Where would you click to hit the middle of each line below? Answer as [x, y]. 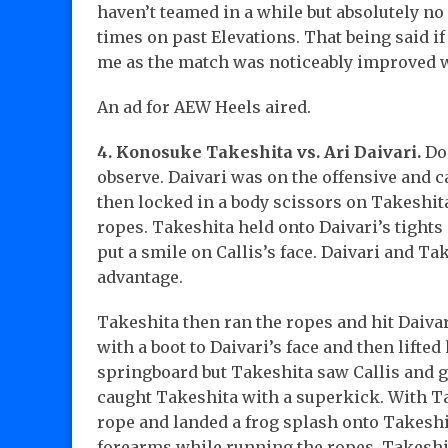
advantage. [140, 277]
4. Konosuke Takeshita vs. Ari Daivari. [261, 152]
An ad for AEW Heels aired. [204, 107]
